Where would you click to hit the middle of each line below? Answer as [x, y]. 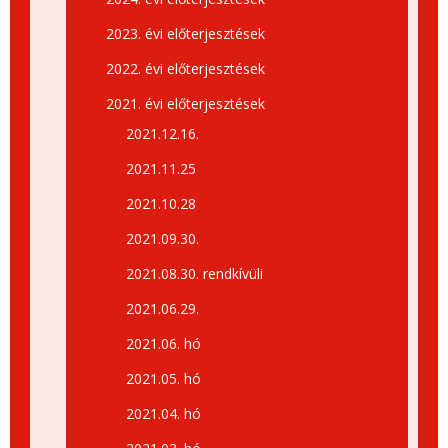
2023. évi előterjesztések [185, 33]
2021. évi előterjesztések [185, 103]
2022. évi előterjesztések [185, 68]
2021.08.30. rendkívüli [194, 273]
